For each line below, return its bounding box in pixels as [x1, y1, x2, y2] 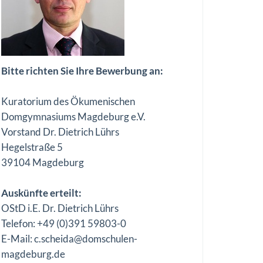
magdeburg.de [1, 248, 65, 260]
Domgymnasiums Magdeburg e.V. [1, 110, 146, 123]
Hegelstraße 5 [1, 141, 63, 153]
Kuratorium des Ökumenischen [1, 95, 135, 107]
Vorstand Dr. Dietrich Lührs [1, 126, 119, 138]
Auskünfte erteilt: [1, 187, 89, 199]
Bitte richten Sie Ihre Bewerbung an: [1, 65, 163, 77]
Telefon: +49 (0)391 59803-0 [1, 217, 126, 230]
